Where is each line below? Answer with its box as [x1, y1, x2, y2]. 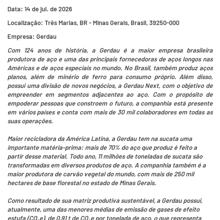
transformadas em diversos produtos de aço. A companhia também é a [7, 161, 206, 169]
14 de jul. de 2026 [25, 5, 72, 13]
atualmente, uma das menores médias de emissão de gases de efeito [7, 205, 199, 213]
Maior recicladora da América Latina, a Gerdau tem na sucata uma [7, 135, 192, 142]
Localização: [7, 19, 43, 27]
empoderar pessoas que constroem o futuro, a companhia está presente [7, 99, 213, 107]
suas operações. [7, 117, 53, 125]
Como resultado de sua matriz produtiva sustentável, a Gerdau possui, [7, 196, 202, 204]
